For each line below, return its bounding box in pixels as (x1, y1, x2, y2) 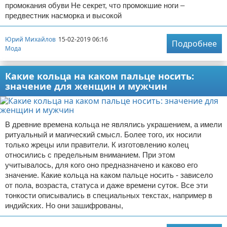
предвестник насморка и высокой (5, 11, 122, 20)
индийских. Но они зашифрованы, (5, 201, 123, 210)
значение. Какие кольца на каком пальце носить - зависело (5, 171, 213, 179)
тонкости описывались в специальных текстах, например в (5, 191, 212, 200)
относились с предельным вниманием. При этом (5, 150, 175, 159)
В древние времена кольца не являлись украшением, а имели (5, 120, 222, 129)
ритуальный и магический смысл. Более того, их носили (5, 130, 201, 139)
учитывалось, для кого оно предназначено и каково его (5, 161, 198, 169)
